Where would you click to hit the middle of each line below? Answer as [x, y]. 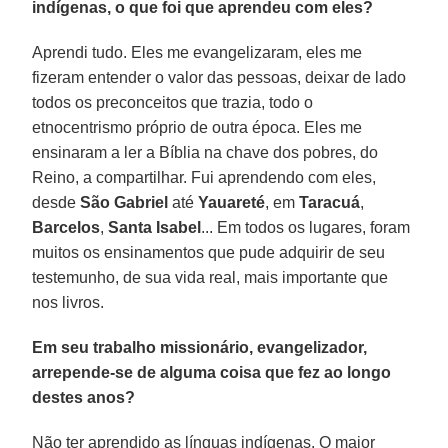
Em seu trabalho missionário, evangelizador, [200, 347]
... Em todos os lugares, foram [306, 227]
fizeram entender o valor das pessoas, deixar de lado [219, 77]
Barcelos [66, 227]
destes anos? [84, 397]
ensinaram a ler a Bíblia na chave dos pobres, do [205, 152]
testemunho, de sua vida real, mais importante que [210, 277]
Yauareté [232, 202]
